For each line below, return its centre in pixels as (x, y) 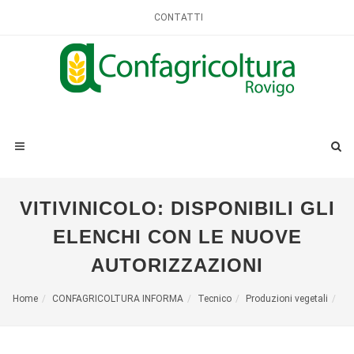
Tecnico (214, 299)
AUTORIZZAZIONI (177, 265)
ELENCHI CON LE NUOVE (177, 237)
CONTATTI (179, 17)
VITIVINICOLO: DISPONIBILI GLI (177, 208)
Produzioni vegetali (286, 299)
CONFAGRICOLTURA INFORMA (117, 299)
